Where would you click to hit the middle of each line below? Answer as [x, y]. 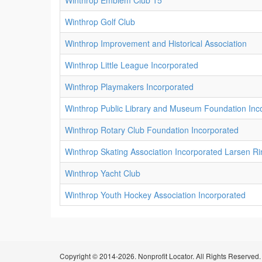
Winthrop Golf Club [100, 22]
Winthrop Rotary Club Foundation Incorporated [152, 130]
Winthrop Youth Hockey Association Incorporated [155, 195]
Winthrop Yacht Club [103, 173]
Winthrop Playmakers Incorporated [129, 87]
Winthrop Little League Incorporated [132, 65]
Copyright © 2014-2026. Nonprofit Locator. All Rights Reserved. [160, 256]
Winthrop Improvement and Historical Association [156, 43]
